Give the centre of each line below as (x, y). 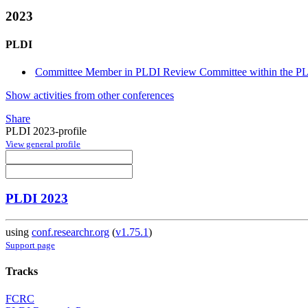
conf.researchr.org (70, 232)
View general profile (43, 144)
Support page (30, 245)
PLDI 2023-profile (46, 131)
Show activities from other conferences (90, 95)
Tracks (22, 272)
